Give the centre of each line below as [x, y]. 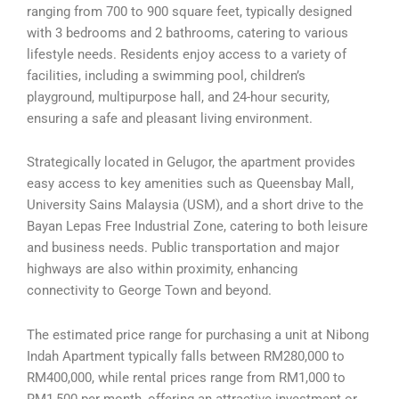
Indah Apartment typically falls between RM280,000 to [186, 356]
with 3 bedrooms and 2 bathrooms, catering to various [187, 33]
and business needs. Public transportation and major [183, 248]
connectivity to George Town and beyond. [149, 291]
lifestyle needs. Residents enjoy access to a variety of [187, 54]
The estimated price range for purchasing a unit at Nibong [198, 334]
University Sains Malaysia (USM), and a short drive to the [195, 205]
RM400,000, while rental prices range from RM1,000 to [186, 377]
